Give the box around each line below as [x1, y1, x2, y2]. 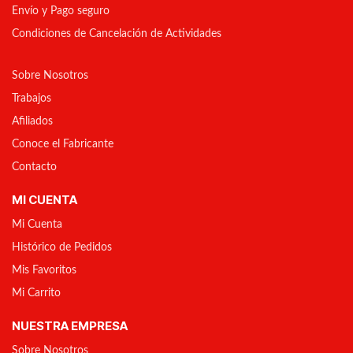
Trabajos [12, 93, 51, 104]
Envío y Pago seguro [12, 6, 110, 17]
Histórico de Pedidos [12, 242, 112, 253]
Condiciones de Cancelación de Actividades [12, 28, 221, 39]
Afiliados [12, 116, 53, 127]
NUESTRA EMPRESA [12, 318, 128, 333]
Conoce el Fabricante [12, 139, 113, 150]
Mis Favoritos [12, 265, 76, 276]
